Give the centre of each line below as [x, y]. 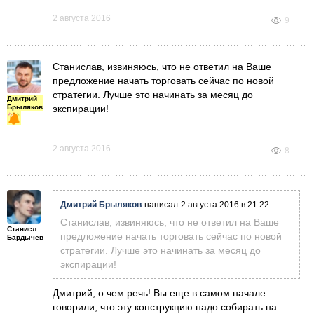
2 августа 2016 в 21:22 [225, 204]
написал [161, 204]
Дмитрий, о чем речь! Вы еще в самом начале [159, 293]
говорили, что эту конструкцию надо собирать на [165, 307]
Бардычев [25, 237]
